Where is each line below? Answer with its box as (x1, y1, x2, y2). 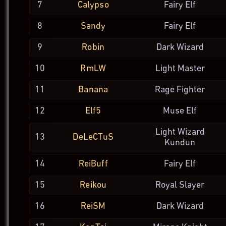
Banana (78, 85, 108, 94)
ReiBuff (78, 159, 108, 168)
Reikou (80, 181, 107, 190)
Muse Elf (163, 106, 197, 116)
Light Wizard (155, 128, 205, 137)
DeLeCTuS (73, 133, 114, 142)
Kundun (164, 138, 196, 148)
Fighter (177, 85, 205, 95)
